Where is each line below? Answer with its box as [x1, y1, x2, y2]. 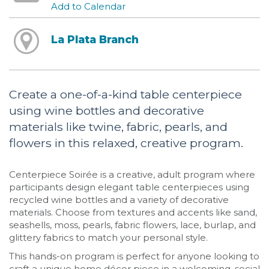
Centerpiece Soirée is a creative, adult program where [9, 168, 255, 180]
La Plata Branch [50, 33, 139, 46]
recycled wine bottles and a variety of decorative [9, 193, 229, 205]
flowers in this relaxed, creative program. [9, 136, 243, 151]
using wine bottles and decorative [9, 103, 204, 118]
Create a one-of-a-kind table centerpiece [9, 87, 242, 102]
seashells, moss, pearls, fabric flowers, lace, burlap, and [9, 219, 256, 231]
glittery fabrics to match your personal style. [9, 231, 208, 243]
